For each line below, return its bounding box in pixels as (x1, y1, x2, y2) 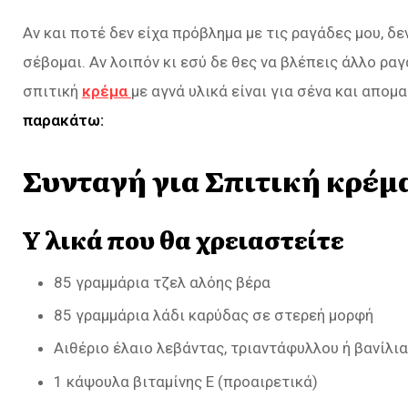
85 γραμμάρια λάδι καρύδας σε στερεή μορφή (54, 306, 373, 325)
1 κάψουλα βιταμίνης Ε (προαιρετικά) (54, 372, 318, 391)
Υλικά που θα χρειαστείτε (23, 221, 344, 257)
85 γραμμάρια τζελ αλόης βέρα (54, 272, 270, 291)
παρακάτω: (23, 111, 104, 129)
